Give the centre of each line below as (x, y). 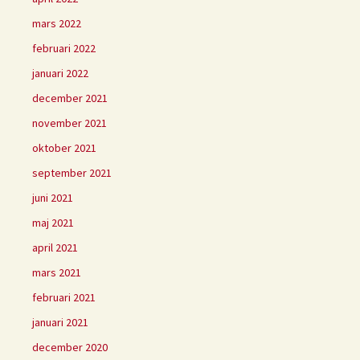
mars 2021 (57, 273)
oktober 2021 (64, 148)
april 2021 (55, 248)
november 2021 (70, 123)
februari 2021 (64, 298)
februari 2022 (64, 49)
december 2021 (70, 98)
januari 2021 (60, 323)
